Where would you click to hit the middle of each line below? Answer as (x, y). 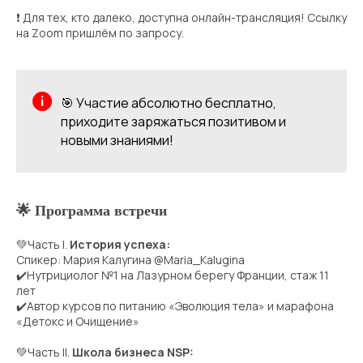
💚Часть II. (44, 352)
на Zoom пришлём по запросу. (100, 33)
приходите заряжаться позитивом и (173, 122)
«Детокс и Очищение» (78, 322)
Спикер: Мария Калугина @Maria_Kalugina (130, 260)
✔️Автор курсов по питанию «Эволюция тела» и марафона (175, 306)
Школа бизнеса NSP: (133, 352)
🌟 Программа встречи (92, 211)
